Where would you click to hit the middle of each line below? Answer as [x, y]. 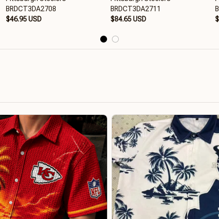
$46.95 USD [24, 19]
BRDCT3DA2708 [31, 9]
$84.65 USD [128, 19]
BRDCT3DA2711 [136, 9]
